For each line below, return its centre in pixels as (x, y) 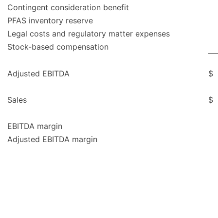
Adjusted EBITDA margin (52, 139)
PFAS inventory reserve (50, 21)
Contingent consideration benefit (68, 8)
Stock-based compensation (58, 47)
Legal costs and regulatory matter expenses (89, 34)
